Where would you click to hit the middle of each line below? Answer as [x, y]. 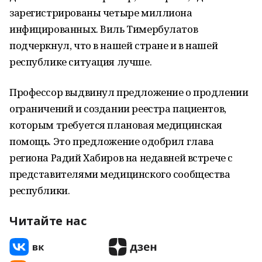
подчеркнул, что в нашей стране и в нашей [114, 45]
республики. [40, 190]
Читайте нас [48, 221]
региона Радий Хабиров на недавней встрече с [121, 158]
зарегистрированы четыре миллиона [101, 13]
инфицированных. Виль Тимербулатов [104, 29]
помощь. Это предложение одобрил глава [112, 141]
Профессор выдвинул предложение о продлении [129, 92]
